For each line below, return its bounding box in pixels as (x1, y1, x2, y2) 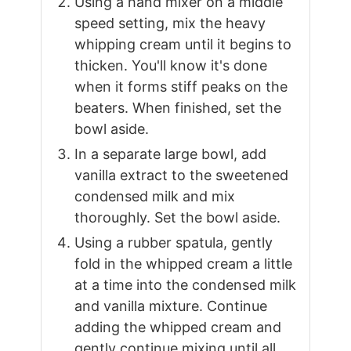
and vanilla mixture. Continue (74, 297, 268, 314)
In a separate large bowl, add (74, 145, 267, 162)
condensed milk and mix (74, 187, 236, 204)
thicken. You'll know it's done (74, 56, 268, 74)
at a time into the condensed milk (74, 276, 297, 293)
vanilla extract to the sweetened (74, 166, 289, 183)
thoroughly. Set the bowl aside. (74, 208, 281, 226)
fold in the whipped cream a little (74, 255, 293, 272)
